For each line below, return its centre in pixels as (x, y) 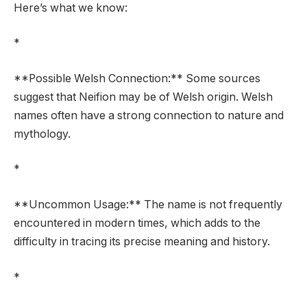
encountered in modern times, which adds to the (137, 223)
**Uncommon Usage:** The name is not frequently (148, 204)
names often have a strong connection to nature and (149, 115)
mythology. (42, 134)
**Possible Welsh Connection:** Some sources (137, 78)
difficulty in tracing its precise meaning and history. (142, 241)
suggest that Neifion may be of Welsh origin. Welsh (143, 97)
